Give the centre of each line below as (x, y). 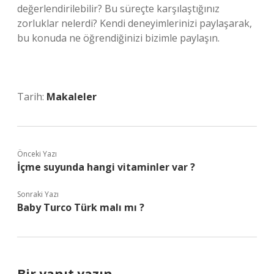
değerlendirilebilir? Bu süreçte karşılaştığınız (118, 9)
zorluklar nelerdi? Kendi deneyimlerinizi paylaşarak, (135, 23)
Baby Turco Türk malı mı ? (81, 207)
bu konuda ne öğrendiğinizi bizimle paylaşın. (118, 38)
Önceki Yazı (37, 154)
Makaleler (72, 97)
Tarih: (32, 97)
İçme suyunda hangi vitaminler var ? (106, 167)
